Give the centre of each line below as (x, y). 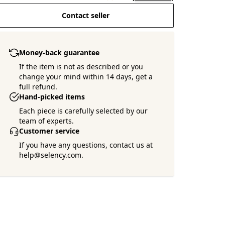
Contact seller (85, 15)
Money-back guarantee (60, 52)
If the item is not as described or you (81, 67)
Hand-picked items (52, 97)
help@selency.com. (51, 155)
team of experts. (47, 121)
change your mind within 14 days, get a (86, 77)
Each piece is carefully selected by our (84, 111)
